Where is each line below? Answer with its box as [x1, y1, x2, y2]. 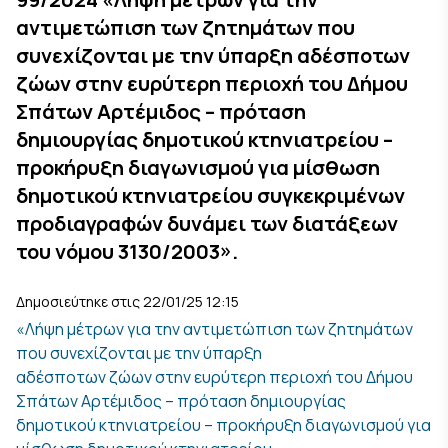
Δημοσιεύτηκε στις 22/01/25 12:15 [16, 292, 239, 311]
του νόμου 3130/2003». [16, 238, 238, 265]
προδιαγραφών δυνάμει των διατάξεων [16, 210, 398, 237]
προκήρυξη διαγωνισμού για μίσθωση [16, 154, 380, 181]
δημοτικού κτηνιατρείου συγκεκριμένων [16, 182, 405, 209]
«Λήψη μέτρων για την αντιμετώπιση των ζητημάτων [16, 318, 413, 340]
